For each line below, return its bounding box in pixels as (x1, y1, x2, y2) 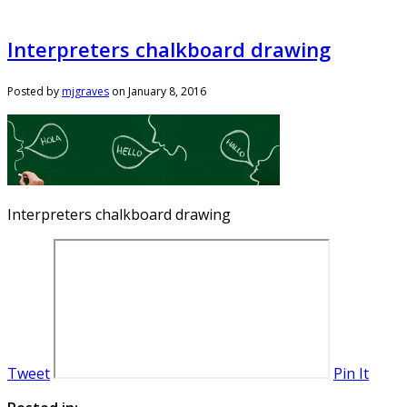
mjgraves (62, 83, 109, 99)
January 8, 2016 (128, 83, 206, 99)
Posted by (7, 83, 62, 99)
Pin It (333, 362, 369, 383)
